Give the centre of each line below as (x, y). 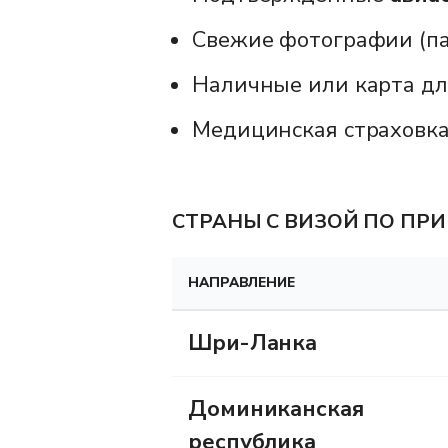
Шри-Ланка (253, 342)
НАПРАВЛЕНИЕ (241, 282)
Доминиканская (276, 408)
